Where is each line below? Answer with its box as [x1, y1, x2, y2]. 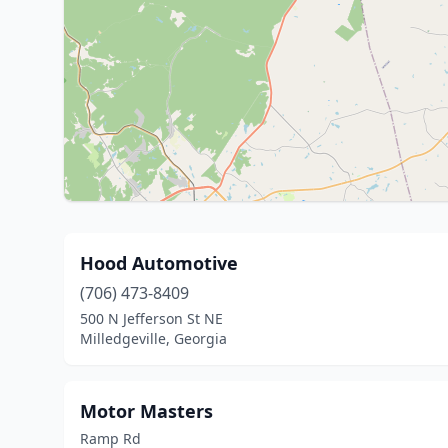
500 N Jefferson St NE [80, 309, 223, 328]
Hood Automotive [80, 251, 238, 275]
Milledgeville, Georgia [80, 329, 227, 348]
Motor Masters [80, 399, 213, 423]
